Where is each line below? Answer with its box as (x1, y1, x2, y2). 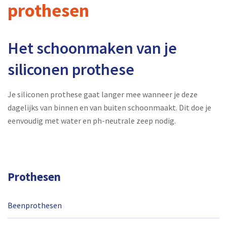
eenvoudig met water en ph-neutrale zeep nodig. (8, 115, 176, 126)
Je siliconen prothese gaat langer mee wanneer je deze (8, 89, 198, 99)
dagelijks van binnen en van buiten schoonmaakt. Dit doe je (8, 102, 211, 112)
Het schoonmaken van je (8, 37, 177, 58)
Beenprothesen (8, 200, 62, 210)
